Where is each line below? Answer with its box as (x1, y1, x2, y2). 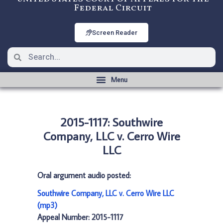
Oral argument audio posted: (37, 170, 131, 180)
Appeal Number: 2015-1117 (37, 212, 123, 222)
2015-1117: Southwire (60, 114, 163, 129)
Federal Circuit (74, 2, 152, 14)
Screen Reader (92, 29, 137, 36)
